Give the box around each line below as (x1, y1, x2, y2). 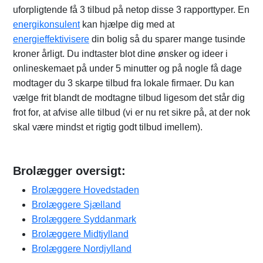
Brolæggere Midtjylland (32, 229, 129, 239)
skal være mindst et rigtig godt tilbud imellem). (13, 122, 203, 132)
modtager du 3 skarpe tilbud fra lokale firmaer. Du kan (13, 78, 234, 88)
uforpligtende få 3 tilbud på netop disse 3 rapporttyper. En (13, 5, 249, 15)
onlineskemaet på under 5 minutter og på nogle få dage (13, 63, 242, 73)
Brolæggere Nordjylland (32, 244, 131, 254)
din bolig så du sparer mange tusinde (89, 34, 245, 44)
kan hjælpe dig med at (80, 19, 174, 29)
